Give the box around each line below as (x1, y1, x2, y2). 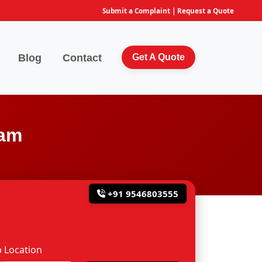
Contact (63, 51, 102, 64)
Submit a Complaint (102, 5, 170, 15)
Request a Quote (177, 5, 234, 15)
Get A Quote (132, 51, 185, 62)
